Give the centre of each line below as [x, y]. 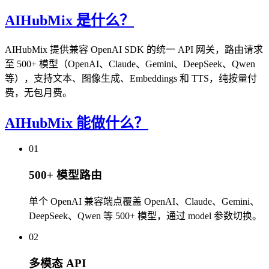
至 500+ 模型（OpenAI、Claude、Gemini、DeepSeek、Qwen [130, 64]
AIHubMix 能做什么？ [77, 123]
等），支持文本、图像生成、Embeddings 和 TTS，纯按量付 [131, 78]
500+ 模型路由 [65, 175]
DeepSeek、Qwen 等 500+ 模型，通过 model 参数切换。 [145, 216]
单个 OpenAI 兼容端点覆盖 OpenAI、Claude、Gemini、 [144, 201]
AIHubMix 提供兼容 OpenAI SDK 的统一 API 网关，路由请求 [134, 49]
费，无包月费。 [38, 92]
